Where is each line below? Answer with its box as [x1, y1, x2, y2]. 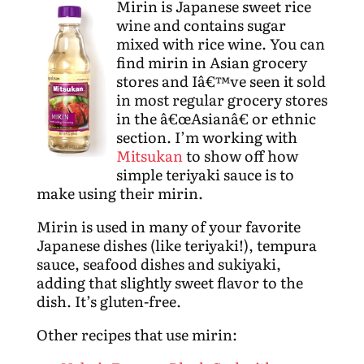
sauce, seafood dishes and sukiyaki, [36, 252, 281, 275]
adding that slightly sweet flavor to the [36, 271, 303, 293]
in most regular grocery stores [115, 88, 327, 110]
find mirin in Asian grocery [115, 50, 307, 73]
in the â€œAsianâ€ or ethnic [115, 106, 316, 129]
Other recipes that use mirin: [36, 323, 237, 345]
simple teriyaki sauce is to [115, 162, 294, 185]
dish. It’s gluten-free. [36, 289, 181, 312]
